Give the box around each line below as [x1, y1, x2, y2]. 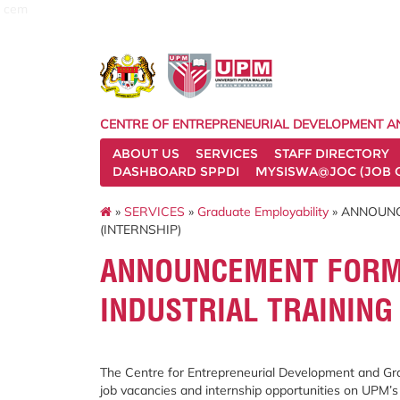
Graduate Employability [197, 203, 329, 220]
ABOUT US [112, 146, 179, 162]
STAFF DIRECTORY [274, 146, 389, 162]
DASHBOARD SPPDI [112, 163, 239, 179]
